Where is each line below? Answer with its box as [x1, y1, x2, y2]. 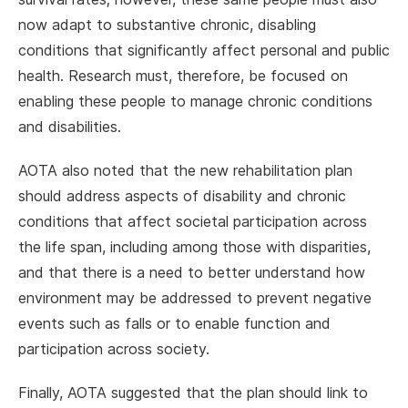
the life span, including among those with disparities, [18, 238, 371, 256]
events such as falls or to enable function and [18, 314, 331, 332]
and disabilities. [18, 117, 121, 136]
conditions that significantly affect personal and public [18, 41, 390, 59]
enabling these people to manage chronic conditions [18, 92, 372, 110]
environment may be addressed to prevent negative [18, 289, 372, 307]
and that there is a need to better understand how [18, 263, 365, 281]
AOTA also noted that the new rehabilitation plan [18, 161, 352, 179]
